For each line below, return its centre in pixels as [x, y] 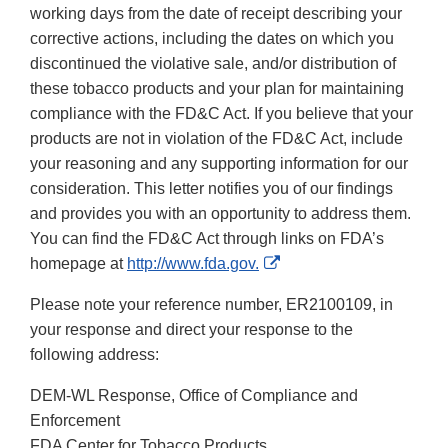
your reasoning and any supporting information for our [219, 164]
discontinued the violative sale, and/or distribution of [213, 64]
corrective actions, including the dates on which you [212, 39]
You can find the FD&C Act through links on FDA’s [207, 239]
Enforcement [75, 421]
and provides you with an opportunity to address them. [220, 214]
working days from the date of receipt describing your [216, 14]
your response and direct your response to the [191, 330]
